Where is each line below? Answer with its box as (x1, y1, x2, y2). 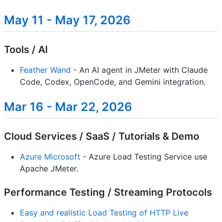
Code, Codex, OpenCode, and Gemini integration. (20, 76, 206, 87)
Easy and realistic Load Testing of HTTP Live (20, 208, 188, 218)
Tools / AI (4, 43, 48, 55)
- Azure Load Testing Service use (80, 152, 207, 162)
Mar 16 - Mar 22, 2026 (4, 99, 132, 114)
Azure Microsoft (20, 152, 80, 162)
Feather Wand (20, 64, 71, 75)
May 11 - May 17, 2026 (4, 12, 131, 27)
